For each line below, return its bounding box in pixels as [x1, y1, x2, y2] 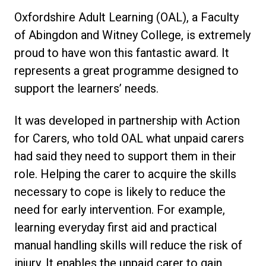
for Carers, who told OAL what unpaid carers [14, 131, 244, 145]
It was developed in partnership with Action [14, 113, 240, 128]
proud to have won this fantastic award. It [14, 46, 229, 60]
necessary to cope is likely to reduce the [14, 185, 226, 199]
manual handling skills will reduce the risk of [14, 238, 242, 252]
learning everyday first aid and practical [14, 220, 217, 235]
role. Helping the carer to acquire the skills [14, 167, 236, 181]
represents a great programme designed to [14, 64, 239, 78]
